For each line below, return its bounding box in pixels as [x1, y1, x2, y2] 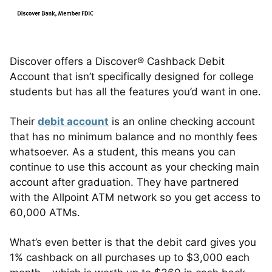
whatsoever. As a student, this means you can [10, 145, 236, 158]
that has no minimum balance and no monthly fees [10, 130, 257, 143]
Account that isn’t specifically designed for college [10, 70, 254, 83]
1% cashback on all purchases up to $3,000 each [10, 251, 250, 263]
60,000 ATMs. [10, 206, 80, 219]
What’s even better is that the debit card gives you [10, 236, 256, 248]
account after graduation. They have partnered [10, 175, 239, 188]
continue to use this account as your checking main [10, 160, 259, 173]
